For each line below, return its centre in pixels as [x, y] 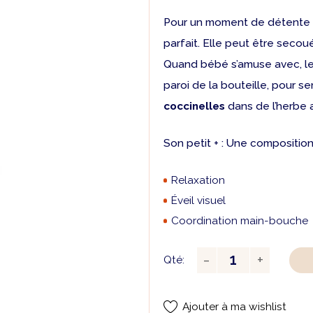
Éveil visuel [199, 200]
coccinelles [196, 106]
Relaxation [199, 180]
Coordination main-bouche [241, 220]
